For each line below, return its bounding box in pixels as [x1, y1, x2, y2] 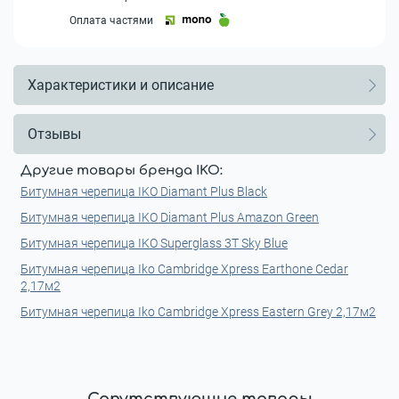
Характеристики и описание [28, 76, 214, 94]
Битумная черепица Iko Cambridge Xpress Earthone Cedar [20, 262, 348, 276]
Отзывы [28, 125, 81, 142]
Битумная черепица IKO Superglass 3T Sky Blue [20, 236, 288, 250]
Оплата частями [69, 13, 153, 27]
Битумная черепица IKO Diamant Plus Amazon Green [20, 210, 319, 224]
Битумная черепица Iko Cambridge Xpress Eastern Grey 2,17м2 [20, 305, 376, 319]
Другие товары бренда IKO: [20, 163, 223, 178]
